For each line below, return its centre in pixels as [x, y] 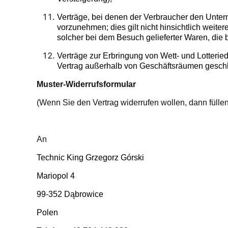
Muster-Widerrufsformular [86, 84]
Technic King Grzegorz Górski [90, 158]
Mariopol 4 [56, 176]
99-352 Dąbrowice [70, 194]
